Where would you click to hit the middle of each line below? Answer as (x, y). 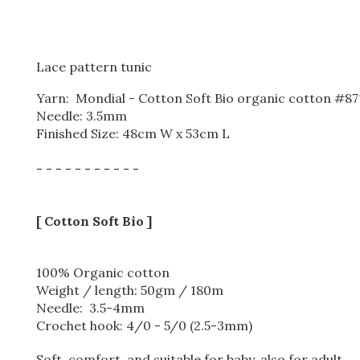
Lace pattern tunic (94, 67)
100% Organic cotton (103, 272)
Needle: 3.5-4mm (90, 308)
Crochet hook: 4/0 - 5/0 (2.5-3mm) (144, 325)
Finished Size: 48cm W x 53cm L (135, 133)
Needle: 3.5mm (82, 116)
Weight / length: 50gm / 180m (130, 290)
